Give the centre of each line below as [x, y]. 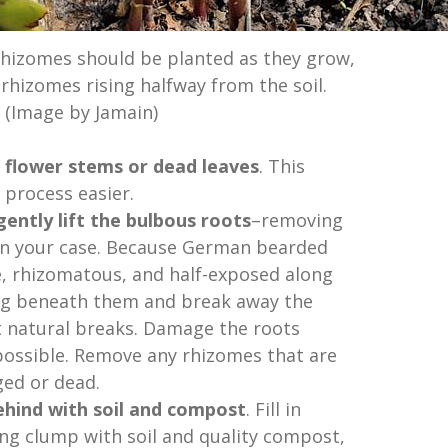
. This [281, 166]
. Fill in [273, 409]
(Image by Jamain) [81, 112]
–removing [296, 220]
